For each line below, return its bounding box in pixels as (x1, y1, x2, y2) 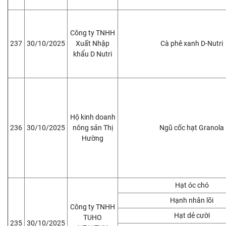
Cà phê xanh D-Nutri (160, 39, 223, 47)
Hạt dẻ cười (174, 211, 210, 219)
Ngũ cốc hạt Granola (159, 123, 224, 132)
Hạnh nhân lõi (170, 196, 213, 204)
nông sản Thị (72, 123, 113, 132)
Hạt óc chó (175, 181, 209, 189)
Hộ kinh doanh (70, 112, 116, 121)
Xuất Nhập (76, 39, 109, 47)
